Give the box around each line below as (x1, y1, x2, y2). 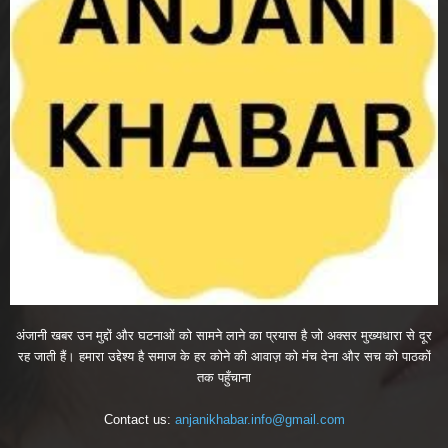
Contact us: (103, 412, 175, 428)
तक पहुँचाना (197, 370, 251, 386)
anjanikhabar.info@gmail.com (174, 412, 345, 428)
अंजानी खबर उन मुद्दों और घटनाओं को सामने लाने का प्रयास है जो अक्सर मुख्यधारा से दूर (16, 328, 432, 344)
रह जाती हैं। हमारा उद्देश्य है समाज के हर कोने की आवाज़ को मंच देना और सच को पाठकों (17, 349, 431, 365)
